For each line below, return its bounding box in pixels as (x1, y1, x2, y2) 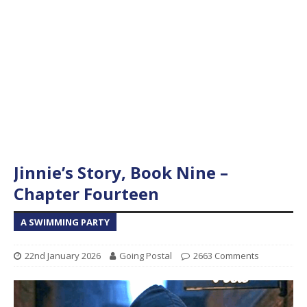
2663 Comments (193, 249, 259, 262)
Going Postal (119, 249, 172, 262)
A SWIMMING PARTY (21, 215, 110, 228)
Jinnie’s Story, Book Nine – (14, 160, 228, 184)
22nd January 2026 (25, 249, 101, 262)
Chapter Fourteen (14, 182, 159, 205)
